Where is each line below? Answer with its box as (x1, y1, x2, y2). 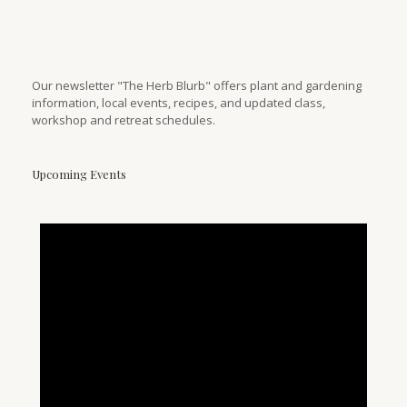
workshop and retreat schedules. (32, 111, 215, 128)
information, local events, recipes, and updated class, (32, 94, 325, 111)
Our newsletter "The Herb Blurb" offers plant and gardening (32, 76, 362, 94)
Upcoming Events (32, 165, 126, 182)
